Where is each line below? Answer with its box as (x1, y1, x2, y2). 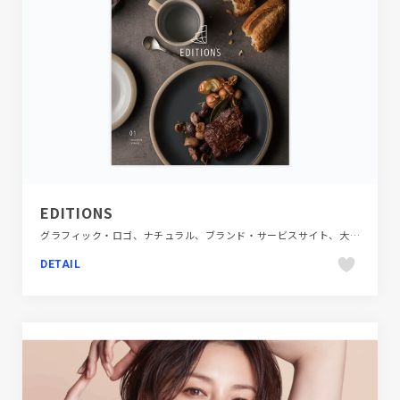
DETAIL (40, 257, 81, 271)
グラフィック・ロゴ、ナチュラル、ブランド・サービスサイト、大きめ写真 (349, 227, 360, 242)
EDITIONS (40, 201, 113, 223)
